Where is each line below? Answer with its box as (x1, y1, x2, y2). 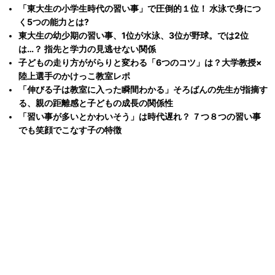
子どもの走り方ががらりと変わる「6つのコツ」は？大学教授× (18, 57, 262, 68)
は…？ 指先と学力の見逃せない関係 (18, 44, 156, 55)
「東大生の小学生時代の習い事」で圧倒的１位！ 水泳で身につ (18, 3, 261, 14)
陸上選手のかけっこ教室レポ (18, 71, 130, 82)
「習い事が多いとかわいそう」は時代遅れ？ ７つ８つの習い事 (18, 111, 261, 122)
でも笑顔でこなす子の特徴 (18, 125, 122, 136)
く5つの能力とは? (18, 17, 89, 28)
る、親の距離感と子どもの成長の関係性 (18, 98, 173, 109)
